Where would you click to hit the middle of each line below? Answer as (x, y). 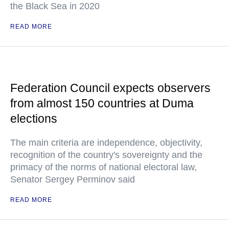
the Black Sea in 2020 (55, 6)
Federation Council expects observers (110, 88)
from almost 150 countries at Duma (102, 103)
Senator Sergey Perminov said (73, 179)
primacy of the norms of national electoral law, (104, 167)
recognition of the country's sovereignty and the (106, 155)
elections (34, 119)
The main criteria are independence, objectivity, (106, 143)
